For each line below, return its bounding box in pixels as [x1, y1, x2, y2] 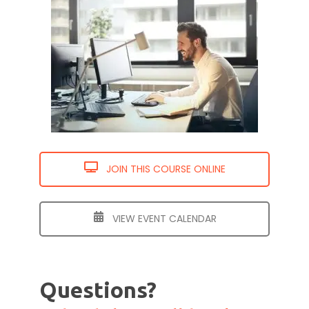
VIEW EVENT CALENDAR [109, 212, 217, 226]
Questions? [39, 277, 157, 303]
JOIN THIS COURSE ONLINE [103, 161, 226, 176]
